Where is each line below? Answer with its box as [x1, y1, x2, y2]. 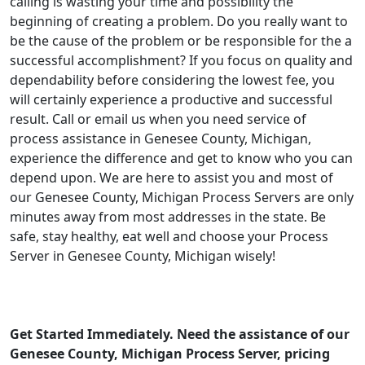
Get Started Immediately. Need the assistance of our [10, 325, 350, 343]
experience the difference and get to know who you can [10, 149, 353, 167]
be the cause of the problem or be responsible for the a [10, 32, 352, 50]
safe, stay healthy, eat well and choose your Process [10, 227, 328, 245]
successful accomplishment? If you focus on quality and [10, 51, 353, 69]
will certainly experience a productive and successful [10, 90, 332, 108]
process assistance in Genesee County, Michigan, [10, 130, 311, 147]
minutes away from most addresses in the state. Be [10, 208, 326, 226]
